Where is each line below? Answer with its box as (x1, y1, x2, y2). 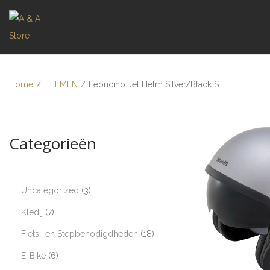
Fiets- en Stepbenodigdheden (21, 229, 138, 239)
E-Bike (21, 251, 46, 260)
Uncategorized (21, 186, 79, 195)
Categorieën (9, 133, 96, 154)
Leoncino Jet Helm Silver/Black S (89, 80, 219, 89)
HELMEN (44, 80, 78, 89)
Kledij (21, 207, 43, 217)
